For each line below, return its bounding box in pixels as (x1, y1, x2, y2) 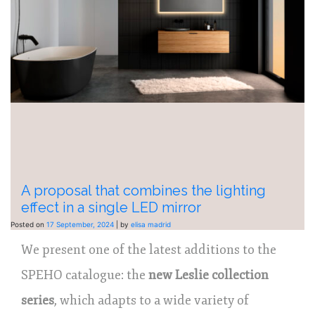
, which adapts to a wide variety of (54, 292, 249, 308)
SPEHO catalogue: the (21, 266, 148, 283)
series (21, 292, 54, 308)
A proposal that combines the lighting (21, 181, 266, 199)
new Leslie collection (148, 266, 269, 283)
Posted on (11, 219, 46, 229)
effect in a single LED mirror (21, 198, 201, 216)
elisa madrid (131, 219, 171, 229)
